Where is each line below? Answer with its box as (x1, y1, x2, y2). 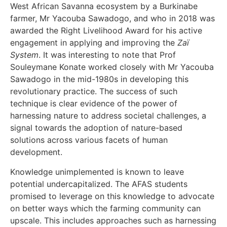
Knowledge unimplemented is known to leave (10, 166, 184, 177)
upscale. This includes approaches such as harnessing (10, 215, 216, 225)
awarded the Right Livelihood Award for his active (10, 25, 202, 36)
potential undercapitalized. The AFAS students (10, 178, 187, 189)
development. (10, 147, 62, 158)
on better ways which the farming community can (10, 203, 201, 213)
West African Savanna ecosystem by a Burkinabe (10, 1, 198, 12)
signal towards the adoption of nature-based (10, 123, 182, 133)
